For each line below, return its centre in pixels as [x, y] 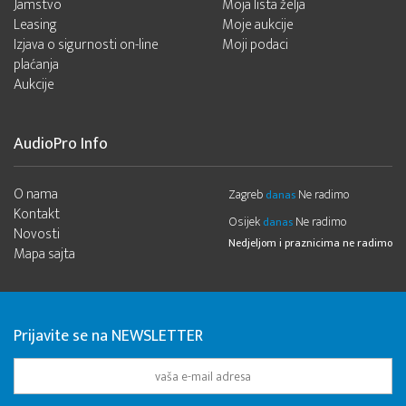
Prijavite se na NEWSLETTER [108, 336]
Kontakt [37, 214]
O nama [36, 194]
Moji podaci [255, 45]
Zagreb [246, 194]
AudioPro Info [61, 144]
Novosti [37, 234]
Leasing [35, 25]
